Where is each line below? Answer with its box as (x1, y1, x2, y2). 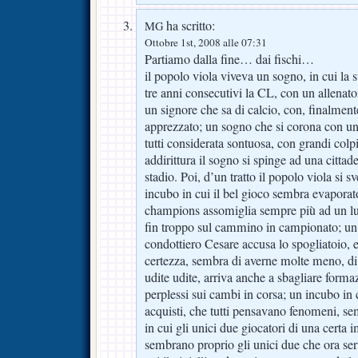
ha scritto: (163, 16, 215, 34)
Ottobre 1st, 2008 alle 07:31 (145, 34, 267, 50)
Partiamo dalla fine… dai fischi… (145, 50, 314, 68)
